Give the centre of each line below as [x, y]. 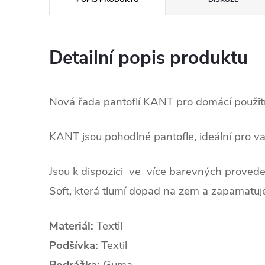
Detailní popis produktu [148, 58]
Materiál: [73, 226]
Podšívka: [75, 246]
